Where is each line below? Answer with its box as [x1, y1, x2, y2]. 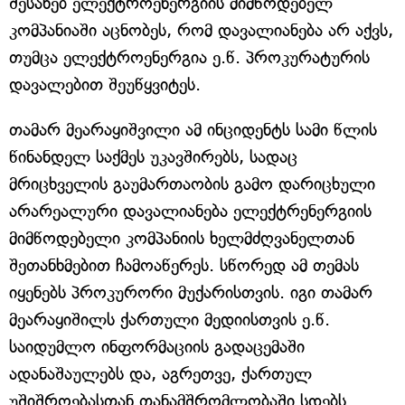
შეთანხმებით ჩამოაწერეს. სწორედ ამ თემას [9, 255, 359, 276]
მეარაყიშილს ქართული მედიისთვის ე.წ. [9, 309, 330, 330]
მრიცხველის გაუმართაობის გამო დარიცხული [9, 174, 375, 194]
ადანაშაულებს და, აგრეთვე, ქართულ [9, 363, 312, 384]
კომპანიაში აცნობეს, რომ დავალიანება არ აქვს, [9, 20, 393, 41]
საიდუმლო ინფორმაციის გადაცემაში [9, 336, 305, 357]
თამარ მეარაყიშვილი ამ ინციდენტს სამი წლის [9, 119, 377, 140]
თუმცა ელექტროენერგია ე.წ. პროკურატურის [9, 47, 370, 68]
